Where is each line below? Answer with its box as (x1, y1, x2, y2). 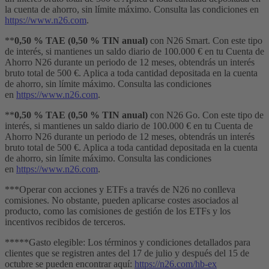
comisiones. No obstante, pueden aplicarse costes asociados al (5, 195, 238, 205)
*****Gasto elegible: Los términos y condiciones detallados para (5, 237, 250, 247)
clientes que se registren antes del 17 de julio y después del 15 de (5, 247, 249, 258)
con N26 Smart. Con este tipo (148, 35, 262, 46)
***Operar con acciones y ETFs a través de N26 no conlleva (5, 184, 235, 195)
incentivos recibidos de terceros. (5, 216, 125, 227)
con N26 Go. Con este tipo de (148, 109, 264, 120)
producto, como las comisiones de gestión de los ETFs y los (5, 205, 231, 216)
